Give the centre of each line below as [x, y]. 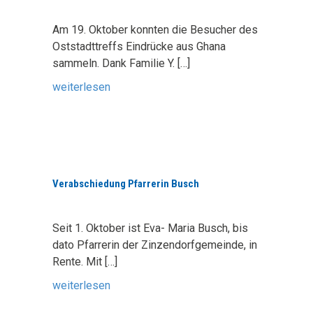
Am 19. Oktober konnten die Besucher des [155, 30]
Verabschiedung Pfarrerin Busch [126, 184]
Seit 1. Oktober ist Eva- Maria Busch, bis [150, 228]
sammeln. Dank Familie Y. [115, 63]
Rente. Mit [79, 262]
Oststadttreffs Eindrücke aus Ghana [139, 46]
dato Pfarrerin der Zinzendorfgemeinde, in [155, 245]
